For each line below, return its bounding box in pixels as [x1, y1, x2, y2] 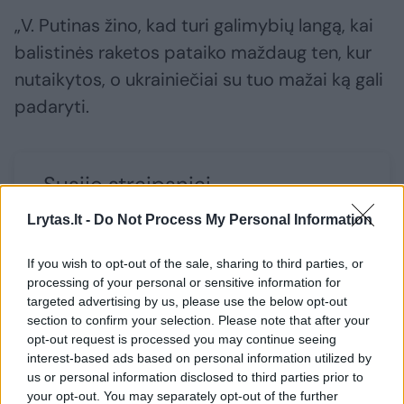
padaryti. [14, 95, 89, 119]
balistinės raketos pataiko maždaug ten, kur [14, 41, 372, 65]
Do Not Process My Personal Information [94, 212, 372, 227]
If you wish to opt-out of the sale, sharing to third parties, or [27, 256, 363, 271]
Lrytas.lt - [27, 212, 94, 227]
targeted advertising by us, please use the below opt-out [27, 294, 347, 308]
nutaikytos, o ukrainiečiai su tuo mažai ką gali [14, 68, 383, 92]
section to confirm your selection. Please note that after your [27, 313, 370, 327]
